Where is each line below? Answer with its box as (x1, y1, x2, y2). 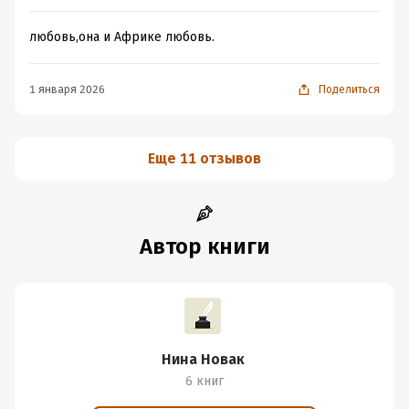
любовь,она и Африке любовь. (29, 29, 215, 45)
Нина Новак (161, 351, 245, 368)
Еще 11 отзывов (148, 150, 261, 167)
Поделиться (319, 83, 380, 96)
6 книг (185, 373, 224, 389)
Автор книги (139, 234, 270, 259)
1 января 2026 (29, 83, 105, 96)
